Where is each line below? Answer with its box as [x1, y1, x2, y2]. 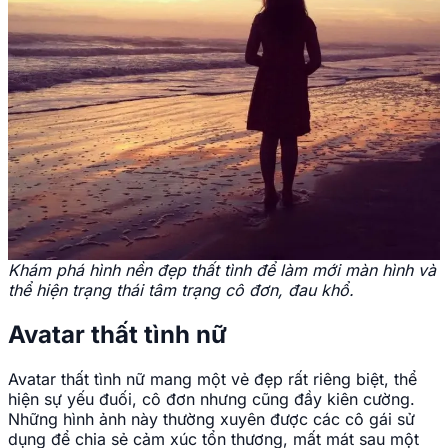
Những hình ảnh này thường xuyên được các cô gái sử [8, 408, 415, 429]
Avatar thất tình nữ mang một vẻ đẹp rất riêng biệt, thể [8, 368, 417, 389]
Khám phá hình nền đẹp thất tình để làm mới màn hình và [8, 259, 436, 280]
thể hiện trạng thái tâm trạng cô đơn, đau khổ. [8, 279, 354, 300]
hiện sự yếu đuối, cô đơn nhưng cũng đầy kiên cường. [8, 388, 415, 409]
